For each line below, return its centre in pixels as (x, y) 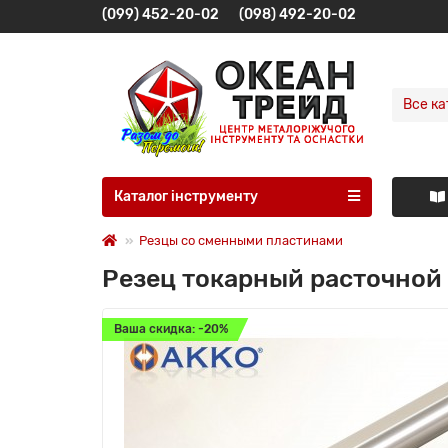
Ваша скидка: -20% (171, 328)
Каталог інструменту (186, 196)
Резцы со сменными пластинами (241, 240)
